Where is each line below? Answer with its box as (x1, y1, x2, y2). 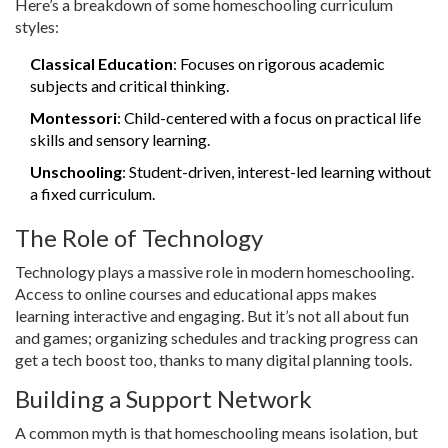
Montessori (30, 108, 117, 128)
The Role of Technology (15, 223, 263, 253)
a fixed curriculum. (30, 184, 155, 204)
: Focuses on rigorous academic (173, 54, 385, 74)
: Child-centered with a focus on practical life (117, 108, 421, 128)
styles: (15, 17, 59, 37)
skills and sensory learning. (30, 130, 210, 150)
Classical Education (30, 54, 173, 74)
